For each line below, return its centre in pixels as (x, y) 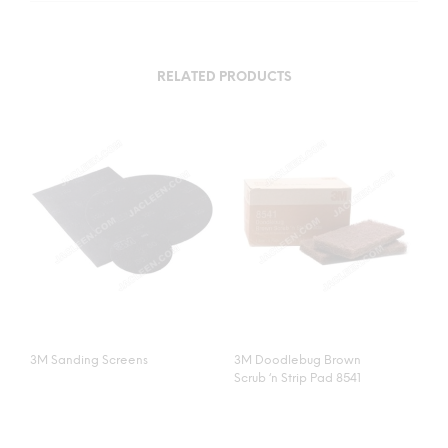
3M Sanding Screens (89, 361)
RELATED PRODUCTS (224, 78)
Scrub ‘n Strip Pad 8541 (297, 379)
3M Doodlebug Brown (297, 361)
